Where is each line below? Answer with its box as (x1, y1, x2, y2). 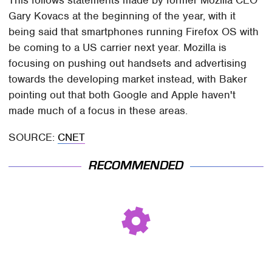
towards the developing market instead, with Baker (8, 72, 248, 86)
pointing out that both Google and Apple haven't (8, 88, 236, 102)
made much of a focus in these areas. (8, 104, 188, 118)
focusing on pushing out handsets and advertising (8, 56, 247, 70)
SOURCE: (8, 131, 58, 144)
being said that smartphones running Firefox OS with (8, 25, 259, 39)
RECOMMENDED (89, 158, 183, 173)
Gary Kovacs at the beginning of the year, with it (8, 9, 236, 23)
